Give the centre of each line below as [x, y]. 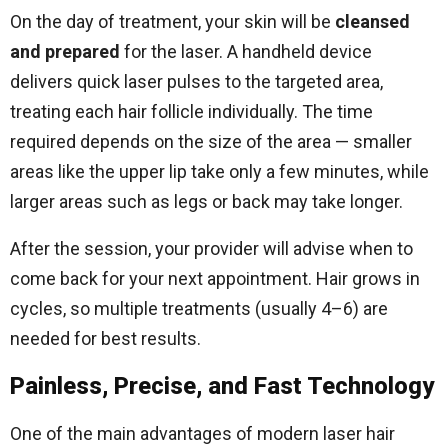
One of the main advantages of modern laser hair [202, 433]
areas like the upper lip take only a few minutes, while [219, 171]
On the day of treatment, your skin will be [172, 21]
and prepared [65, 51]
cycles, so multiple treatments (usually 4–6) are [199, 308]
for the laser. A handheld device [246, 51]
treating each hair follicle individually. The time [191, 111]
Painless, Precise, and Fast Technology [222, 386]
